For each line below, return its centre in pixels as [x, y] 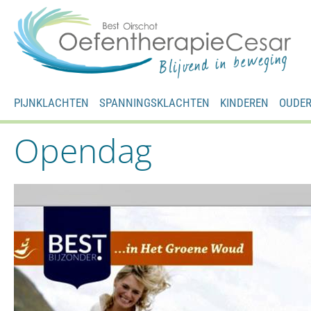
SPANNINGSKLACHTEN [154, 102]
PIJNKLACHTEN [51, 102]
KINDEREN [244, 102]
